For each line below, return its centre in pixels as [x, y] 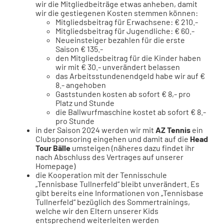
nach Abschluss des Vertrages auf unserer [109, 157]
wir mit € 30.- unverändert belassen [117, 67]
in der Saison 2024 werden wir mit [95, 130]
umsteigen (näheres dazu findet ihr [132, 148]
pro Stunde [75, 121]
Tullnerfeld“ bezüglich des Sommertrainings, [112, 202]
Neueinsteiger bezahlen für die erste [120, 40]
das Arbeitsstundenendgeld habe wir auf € [130, 76]
